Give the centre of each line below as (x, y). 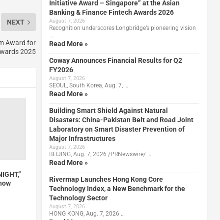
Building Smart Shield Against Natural (108, 110)
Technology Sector (78, 198)
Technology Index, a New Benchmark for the (117, 188)
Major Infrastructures (82, 138)
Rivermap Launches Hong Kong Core (106, 179)
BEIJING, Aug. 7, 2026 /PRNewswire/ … (100, 154)
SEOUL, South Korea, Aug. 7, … (88, 85)
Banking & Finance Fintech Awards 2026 (111, 12)
